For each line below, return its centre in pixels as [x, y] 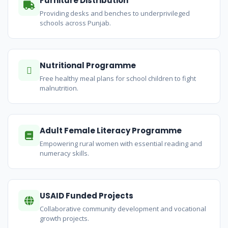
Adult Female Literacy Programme [111, 131]
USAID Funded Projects [87, 196]
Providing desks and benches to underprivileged [115, 13]
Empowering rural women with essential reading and [121, 144]
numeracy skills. [64, 153]
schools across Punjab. [75, 23]
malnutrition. [59, 88]
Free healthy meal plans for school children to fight [118, 79]
